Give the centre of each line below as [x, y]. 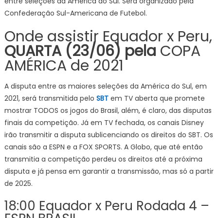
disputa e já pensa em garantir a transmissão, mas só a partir [109, 171]
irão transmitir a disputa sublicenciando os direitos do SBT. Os [109, 135]
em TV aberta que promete [157, 98]
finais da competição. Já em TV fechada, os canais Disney [104, 123]
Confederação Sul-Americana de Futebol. [75, 13]
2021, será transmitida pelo [50, 98]
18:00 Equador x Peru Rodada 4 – [107, 206]
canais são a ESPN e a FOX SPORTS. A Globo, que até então [103, 147]
